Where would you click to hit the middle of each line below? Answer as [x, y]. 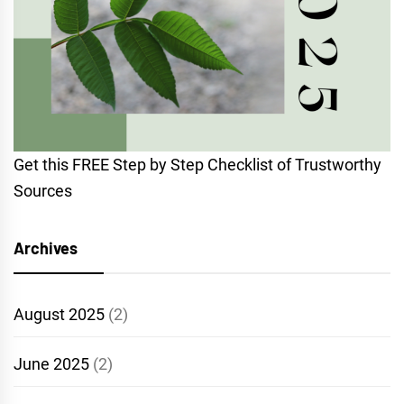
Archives [46, 248]
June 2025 [51, 363]
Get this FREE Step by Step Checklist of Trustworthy [197, 164]
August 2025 [59, 314]
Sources [43, 190]
